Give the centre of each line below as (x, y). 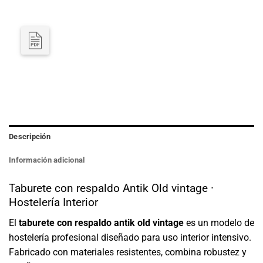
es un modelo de (219, 223)
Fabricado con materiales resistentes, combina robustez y (128, 252)
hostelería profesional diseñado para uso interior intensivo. (130, 238)
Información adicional (47, 160)
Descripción (30, 137)
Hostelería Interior (53, 203)
